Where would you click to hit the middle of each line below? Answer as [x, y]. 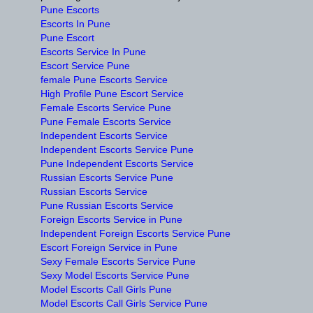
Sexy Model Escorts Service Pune [115, 276]
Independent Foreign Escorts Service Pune [136, 234]
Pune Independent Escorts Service [117, 164]
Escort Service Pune [85, 66]
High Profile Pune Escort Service [112, 94]
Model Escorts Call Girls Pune [106, 290]
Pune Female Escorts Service [106, 122]
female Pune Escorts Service [104, 80]
